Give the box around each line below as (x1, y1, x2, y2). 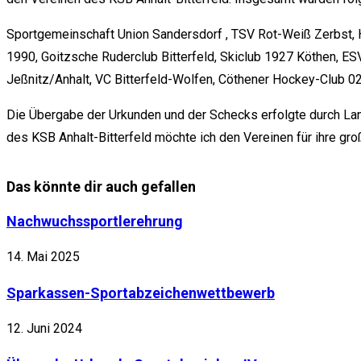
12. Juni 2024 (6, 321, 82, 337)
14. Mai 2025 (6, 249, 80, 265)
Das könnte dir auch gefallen (6, 178, 196, 196)
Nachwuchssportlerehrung (6, 213, 183, 230)
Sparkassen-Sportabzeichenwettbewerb (6, 284, 275, 302)
